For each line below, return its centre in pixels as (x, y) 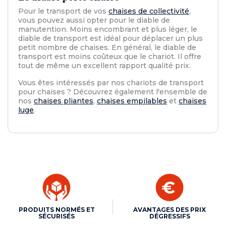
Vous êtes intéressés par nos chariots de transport (111, 83)
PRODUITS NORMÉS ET (56, 210)
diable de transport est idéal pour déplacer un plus (110, 39)
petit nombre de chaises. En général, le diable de (107, 48)
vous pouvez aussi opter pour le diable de (94, 20)
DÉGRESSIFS (169, 216)
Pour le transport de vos (63, 11)
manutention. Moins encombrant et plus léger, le (108, 30)
